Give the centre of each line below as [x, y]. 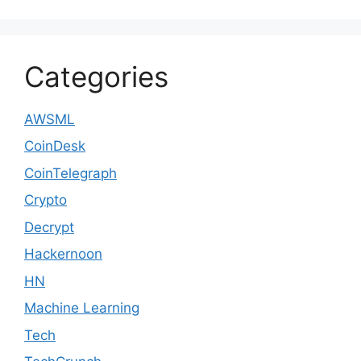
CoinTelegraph [71, 173]
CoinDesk [55, 146]
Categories [96, 76]
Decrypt [49, 227]
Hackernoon [63, 254]
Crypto [46, 200]
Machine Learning [82, 308]
